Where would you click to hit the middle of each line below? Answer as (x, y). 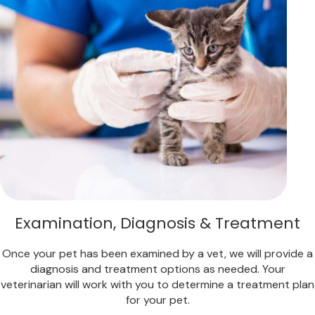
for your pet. (157, 300)
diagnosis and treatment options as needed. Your (157, 269)
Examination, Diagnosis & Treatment (157, 224)
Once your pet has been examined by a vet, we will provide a (157, 254)
